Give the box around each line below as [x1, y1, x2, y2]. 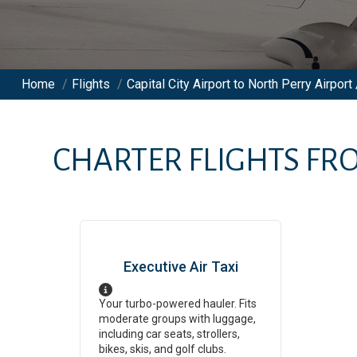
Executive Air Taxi [123, 258, 238, 275]
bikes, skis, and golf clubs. [99, 343, 226, 355]
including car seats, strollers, [99, 328, 240, 340]
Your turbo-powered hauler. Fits [99, 297, 257, 310]
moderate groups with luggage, [99, 312, 256, 325]
